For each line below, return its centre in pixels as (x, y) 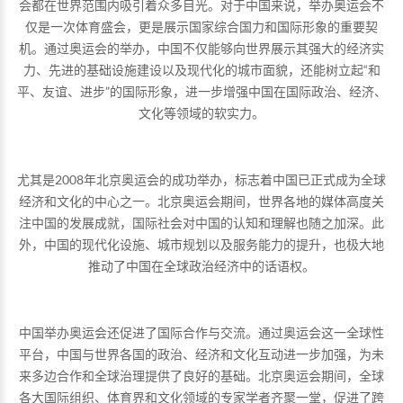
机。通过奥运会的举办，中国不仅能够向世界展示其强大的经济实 (201, 48)
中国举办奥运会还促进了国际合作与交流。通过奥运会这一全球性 (201, 332)
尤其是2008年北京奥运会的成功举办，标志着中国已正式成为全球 (201, 179)
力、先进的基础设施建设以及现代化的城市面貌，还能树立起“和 (201, 69)
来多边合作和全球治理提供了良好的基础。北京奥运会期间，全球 (201, 375)
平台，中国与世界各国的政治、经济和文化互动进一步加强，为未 (201, 354)
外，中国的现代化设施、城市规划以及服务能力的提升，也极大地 (201, 244)
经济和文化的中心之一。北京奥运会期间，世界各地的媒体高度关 (201, 201)
